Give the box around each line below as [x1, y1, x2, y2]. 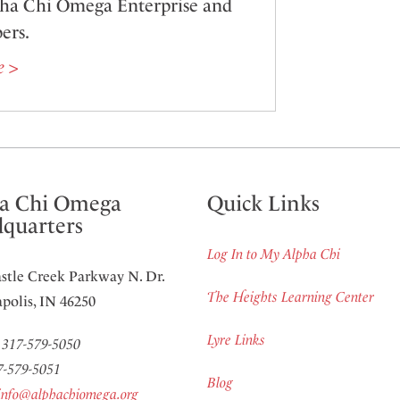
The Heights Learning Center [206, 288, 374, 306]
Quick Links [206, 191, 320, 217]
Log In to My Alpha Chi [206, 246, 340, 263]
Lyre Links [206, 331, 265, 349]
